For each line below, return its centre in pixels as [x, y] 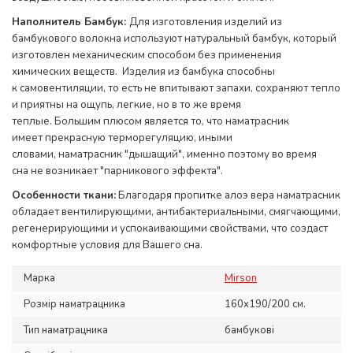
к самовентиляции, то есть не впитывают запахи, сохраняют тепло [176, 88]
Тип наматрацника [66, 330]
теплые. [32, 121]
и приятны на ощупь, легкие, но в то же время [126, 105]
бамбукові [249, 330]
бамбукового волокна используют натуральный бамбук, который [175, 39]
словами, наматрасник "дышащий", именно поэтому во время [164, 154]
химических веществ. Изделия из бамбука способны [143, 72]
